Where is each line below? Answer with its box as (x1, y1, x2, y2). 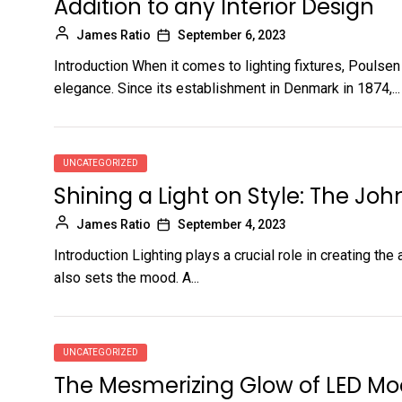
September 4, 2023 (178, 216, 286, 232)
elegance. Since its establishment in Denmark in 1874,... (54, 79, 400, 97)
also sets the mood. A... (54, 268, 199, 286)
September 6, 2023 (178, 27, 286, 42)
